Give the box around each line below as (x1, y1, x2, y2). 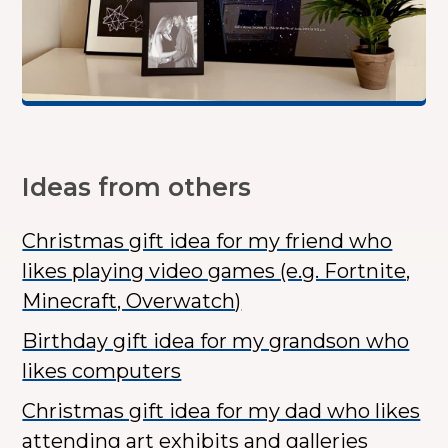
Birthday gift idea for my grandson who (22, 329, 410, 354)
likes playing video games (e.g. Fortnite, (22, 259, 411, 284)
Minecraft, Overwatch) (22, 289, 242, 314)
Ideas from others (22, 172, 252, 203)
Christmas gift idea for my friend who (22, 229, 393, 254)
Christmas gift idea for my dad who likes (22, 399, 421, 424)
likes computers (22, 359, 182, 384)
